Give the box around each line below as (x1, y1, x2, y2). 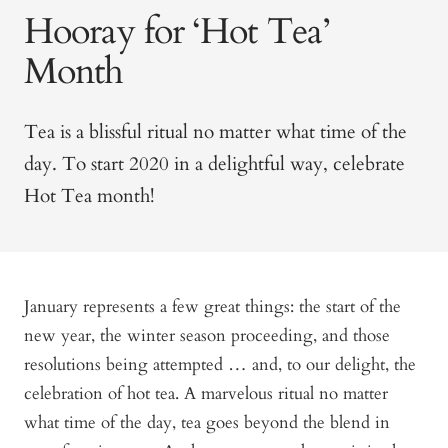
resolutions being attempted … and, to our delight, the (24, 353, 416, 377)
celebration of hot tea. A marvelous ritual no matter (24, 382, 388, 406)
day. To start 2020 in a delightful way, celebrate (24, 151, 405, 178)
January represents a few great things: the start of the (24, 295, 401, 319)
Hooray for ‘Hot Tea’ (24, 7, 330, 57)
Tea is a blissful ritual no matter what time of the (24, 119, 407, 146)
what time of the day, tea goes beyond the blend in (24, 411, 390, 435)
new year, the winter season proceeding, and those (24, 324, 390, 348)
